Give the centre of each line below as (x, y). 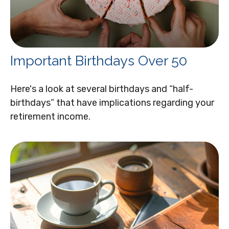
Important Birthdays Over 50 (99, 60)
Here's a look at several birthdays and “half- (102, 89)
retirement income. (50, 116)
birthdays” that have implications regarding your (112, 102)
